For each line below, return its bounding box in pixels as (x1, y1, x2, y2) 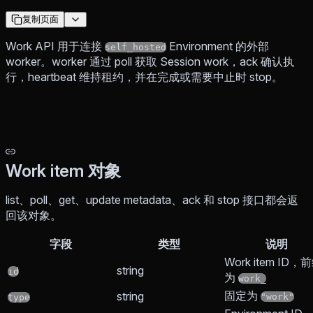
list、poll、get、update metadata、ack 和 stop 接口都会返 (6, 192, 298, 207)
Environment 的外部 (166, 38, 269, 53)
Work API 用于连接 (6, 38, 105, 53)
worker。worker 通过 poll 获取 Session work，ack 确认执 (6, 54, 294, 68)
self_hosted (105, 41, 166, 52)
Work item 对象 (6, 160, 122, 181)
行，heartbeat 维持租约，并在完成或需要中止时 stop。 (6, 69, 283, 84)
